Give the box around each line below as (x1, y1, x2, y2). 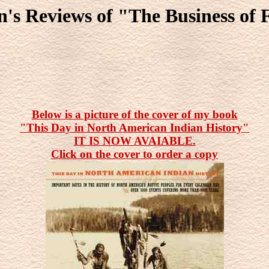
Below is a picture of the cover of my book (31, 108, 238, 121)
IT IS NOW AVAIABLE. (73, 134, 196, 148)
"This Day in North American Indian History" (20, 121, 249, 134)
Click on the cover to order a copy (51, 148, 218, 161)
